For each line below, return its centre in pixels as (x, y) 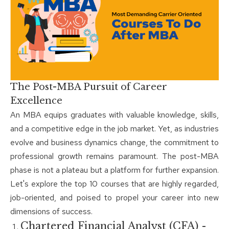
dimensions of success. (51, 212)
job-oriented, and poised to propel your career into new (114, 198)
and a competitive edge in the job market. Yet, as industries (114, 129)
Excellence (36, 101)
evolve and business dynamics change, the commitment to (114, 143)
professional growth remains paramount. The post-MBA (114, 156)
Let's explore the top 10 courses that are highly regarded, (114, 184)
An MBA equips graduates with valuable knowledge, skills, (114, 115)
